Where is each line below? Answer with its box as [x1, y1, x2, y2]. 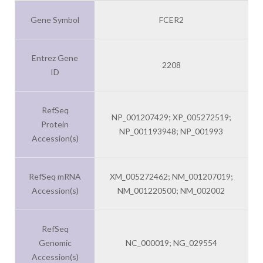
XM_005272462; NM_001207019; [109, 171, 233, 182]
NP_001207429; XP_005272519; [111, 112, 231, 123]
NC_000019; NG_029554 [125, 238, 217, 248]
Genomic [38, 238, 72, 248]
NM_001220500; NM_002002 [117, 186, 225, 196]
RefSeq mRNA [29, 171, 81, 182]
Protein [41, 119, 69, 130]
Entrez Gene [32, 53, 78, 63]
